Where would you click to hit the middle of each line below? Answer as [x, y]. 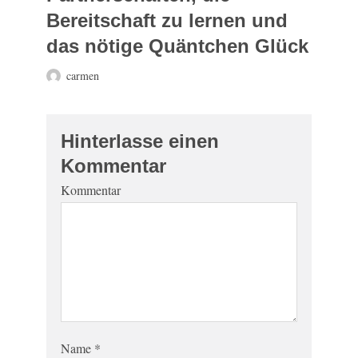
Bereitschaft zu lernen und [167, 20]
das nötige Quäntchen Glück [177, 46]
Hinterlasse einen [140, 141]
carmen [83, 76]
